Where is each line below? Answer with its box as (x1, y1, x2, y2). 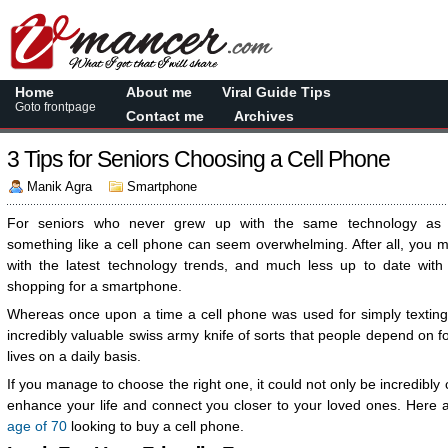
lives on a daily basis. (7, 348, 145, 364)
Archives (234, 108, 294, 124)
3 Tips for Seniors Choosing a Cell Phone (7, 146, 390, 172)
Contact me (126, 108, 204, 124)
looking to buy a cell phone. (71, 418, 244, 434)
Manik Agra (27, 179, 92, 194)
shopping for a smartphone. (7, 278, 186, 294)
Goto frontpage (15, 100, 96, 114)
